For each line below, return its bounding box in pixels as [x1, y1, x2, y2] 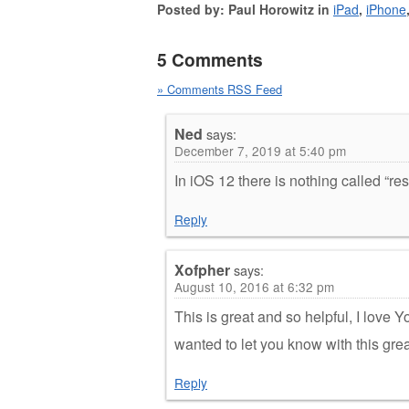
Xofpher [174, 258, 230, 280]
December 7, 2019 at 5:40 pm [174, 141, 346, 160]
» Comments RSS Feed [157, 79, 282, 98]
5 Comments [157, 46, 263, 72]
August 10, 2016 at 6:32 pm [174, 277, 334, 296]
